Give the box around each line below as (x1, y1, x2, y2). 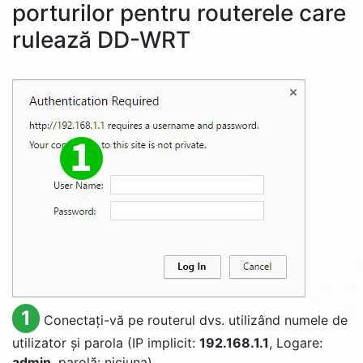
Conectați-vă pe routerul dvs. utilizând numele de (43, 312, 348, 328)
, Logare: (269, 335, 322, 351)
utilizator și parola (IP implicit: (12, 335, 199, 351)
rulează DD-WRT (12, 26, 190, 53)
